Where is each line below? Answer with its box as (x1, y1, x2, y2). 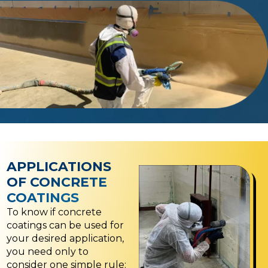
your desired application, (7, 233, 124, 245)
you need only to (7, 246, 89, 258)
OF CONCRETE (7, 174, 107, 191)
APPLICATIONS (7, 159, 111, 175)
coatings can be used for (7, 220, 124, 232)
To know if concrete (7, 206, 102, 218)
